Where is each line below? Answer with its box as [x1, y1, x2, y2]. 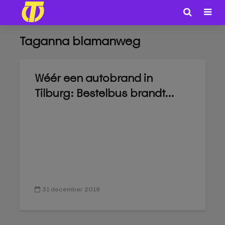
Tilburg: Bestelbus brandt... [35, 86, 174, 100]
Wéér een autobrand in [35, 71, 153, 85]
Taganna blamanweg [20, 33, 140, 49]
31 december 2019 [42, 186, 100, 192]
